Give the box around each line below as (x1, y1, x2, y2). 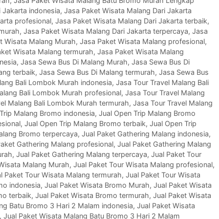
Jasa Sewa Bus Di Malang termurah (39, 68, 155, 77)
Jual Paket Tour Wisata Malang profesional (73, 160, 213, 169)
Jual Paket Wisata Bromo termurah (35, 191, 149, 200)
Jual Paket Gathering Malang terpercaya (16, 150, 147, 159)
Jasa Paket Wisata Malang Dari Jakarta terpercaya (23, 27, 188, 36)
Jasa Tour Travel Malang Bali (116, 78, 209, 87)
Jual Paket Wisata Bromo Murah (44, 181, 150, 190)
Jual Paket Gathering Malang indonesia (82, 130, 209, 138)
